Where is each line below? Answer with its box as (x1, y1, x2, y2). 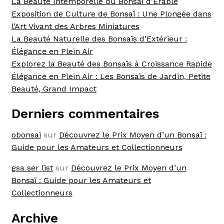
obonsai (11, 130, 41, 140)
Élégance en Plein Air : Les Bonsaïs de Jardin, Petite (11, 71, 210, 81)
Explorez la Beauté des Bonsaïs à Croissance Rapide (11, 58, 212, 68)
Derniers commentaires (11, 106, 159, 121)
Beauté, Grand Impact (11, 83, 96, 93)
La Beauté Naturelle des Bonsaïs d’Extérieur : (11, 33, 187, 43)
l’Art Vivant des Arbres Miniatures (11, 21, 139, 31)
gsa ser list (11, 163, 53, 173)
